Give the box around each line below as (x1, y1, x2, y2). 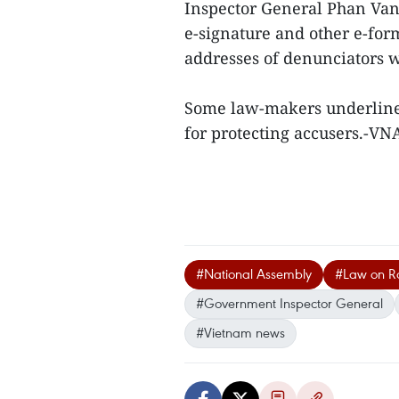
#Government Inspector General (196, 294, 383, 312)
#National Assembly (196, 265, 312, 282)
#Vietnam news (196, 323, 285, 341)
